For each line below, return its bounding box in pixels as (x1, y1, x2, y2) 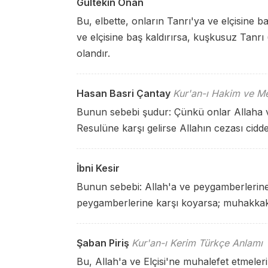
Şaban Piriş (77, 237, 129, 249)
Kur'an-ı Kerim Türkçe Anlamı (132, 237, 263, 249)
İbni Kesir (77, 162, 120, 174)
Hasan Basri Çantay (77, 87, 170, 99)
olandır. (77, 47, 110, 59)
